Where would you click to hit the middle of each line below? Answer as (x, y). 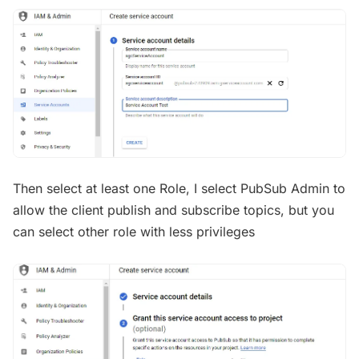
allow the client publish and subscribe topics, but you (173, 210)
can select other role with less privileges (134, 232)
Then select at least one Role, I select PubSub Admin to (179, 189)
